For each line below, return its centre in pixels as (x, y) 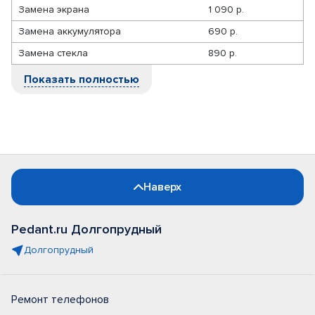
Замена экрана (54, 9)
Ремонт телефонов (60, 300)
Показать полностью (82, 79)
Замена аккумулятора (70, 31)
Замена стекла (53, 53)
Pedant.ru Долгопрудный (86, 229)
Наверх (162, 187)
